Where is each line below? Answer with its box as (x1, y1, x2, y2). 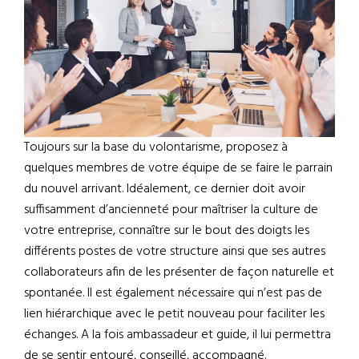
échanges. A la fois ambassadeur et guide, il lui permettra (24, 325, 331, 346)
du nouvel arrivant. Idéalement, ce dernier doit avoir (24, 179, 305, 200)
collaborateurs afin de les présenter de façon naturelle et (24, 262, 334, 284)
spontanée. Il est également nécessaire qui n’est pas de (24, 283, 322, 305)
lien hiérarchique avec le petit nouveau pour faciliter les (24, 304, 325, 325)
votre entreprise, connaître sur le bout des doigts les (24, 220, 309, 242)
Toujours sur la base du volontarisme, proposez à (24, 137, 288, 159)
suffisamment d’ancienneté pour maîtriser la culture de (24, 200, 318, 221)
